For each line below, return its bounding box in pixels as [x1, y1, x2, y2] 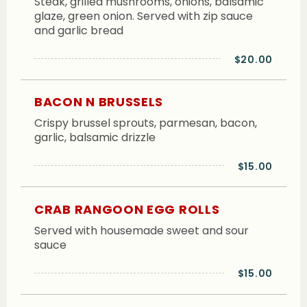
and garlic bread [34, 22, 123, 38]
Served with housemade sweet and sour [34, 222, 249, 238]
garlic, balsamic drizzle [34, 130, 156, 146]
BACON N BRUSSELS [34, 93, 164, 111]
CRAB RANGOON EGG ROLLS [34, 200, 220, 218]
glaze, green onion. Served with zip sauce [34, 8, 253, 24]
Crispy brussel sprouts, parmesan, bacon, [34, 115, 257, 132]
